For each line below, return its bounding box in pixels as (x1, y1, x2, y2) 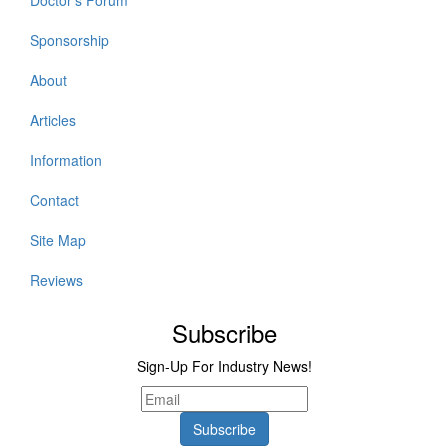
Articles (30, 110, 76, 130)
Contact (30, 190, 79, 210)
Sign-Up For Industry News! (136, 356, 312, 376)
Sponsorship (30, 30, 109, 50)
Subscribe (171, 315, 277, 350)
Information (30, 150, 102, 170)
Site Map (30, 230, 86, 250)
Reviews (30, 270, 83, 290)
